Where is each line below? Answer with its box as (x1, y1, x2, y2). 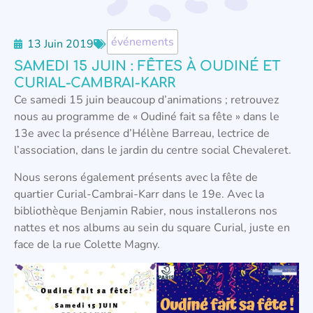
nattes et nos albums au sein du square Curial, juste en (14, 219, 290, 235)
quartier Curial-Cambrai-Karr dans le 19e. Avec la (14, 186, 264, 202)
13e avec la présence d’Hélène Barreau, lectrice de (14, 126, 270, 142)
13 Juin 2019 (27, 36, 94, 52)
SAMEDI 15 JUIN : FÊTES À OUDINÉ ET (14, 59, 281, 74)
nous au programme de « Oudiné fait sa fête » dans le (14, 109, 279, 125)
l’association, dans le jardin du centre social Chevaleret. (14, 143, 291, 159)
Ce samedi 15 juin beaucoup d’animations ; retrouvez (14, 92, 279, 108)
